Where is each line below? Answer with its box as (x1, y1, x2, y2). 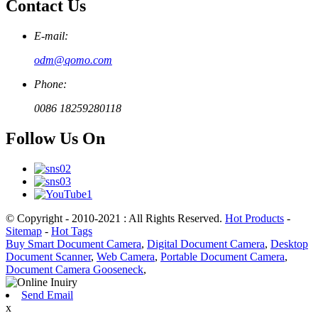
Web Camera (97, 250, 155, 263)
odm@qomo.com (34, 54, 112, 67)
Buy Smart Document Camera (6, 237, 141, 250)
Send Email (21, 288, 73, 301)
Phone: (34, 78, 67, 91)
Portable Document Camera (160, 250, 285, 263)
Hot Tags (51, 224, 92, 237)
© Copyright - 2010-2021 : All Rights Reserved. (6, 212, 225, 224)
